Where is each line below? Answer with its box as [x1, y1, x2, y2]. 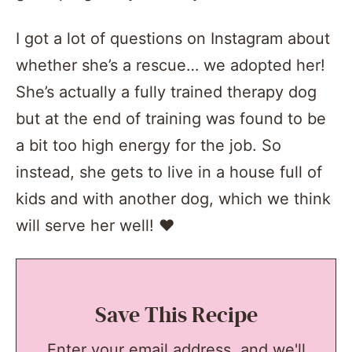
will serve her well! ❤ [16, 215, 174, 235]
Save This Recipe [94, 301, 258, 328]
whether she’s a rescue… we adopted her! [16, 55, 325, 75]
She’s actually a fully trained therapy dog [16, 82, 317, 101]
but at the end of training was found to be [16, 108, 326, 128]
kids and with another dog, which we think [16, 189, 331, 208]
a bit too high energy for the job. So [16, 135, 281, 155]
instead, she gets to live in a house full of [16, 162, 322, 181]
